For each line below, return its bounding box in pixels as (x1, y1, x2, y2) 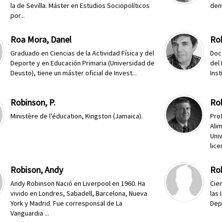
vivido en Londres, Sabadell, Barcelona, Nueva (10, 189, 148, 198)
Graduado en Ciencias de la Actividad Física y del (10, 49, 155, 57)
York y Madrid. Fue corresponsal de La (10, 199, 123, 208)
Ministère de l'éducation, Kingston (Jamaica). (10, 111, 143, 120)
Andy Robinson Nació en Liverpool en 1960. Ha (10, 179, 146, 188)
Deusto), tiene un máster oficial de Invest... (10, 68, 137, 77)
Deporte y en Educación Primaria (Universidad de (10, 58, 155, 67)
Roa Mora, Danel (10, 34, 72, 45)
